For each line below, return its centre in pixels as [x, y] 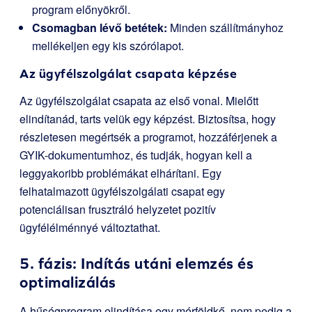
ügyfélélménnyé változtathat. [90, 228]
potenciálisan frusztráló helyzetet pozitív [118, 210]
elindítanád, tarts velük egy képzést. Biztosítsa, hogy [148, 119]
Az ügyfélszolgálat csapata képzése [128, 74]
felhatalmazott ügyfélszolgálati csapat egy [122, 192]
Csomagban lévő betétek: [100, 28]
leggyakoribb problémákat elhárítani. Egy [120, 173]
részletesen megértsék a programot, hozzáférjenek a [148, 137]
